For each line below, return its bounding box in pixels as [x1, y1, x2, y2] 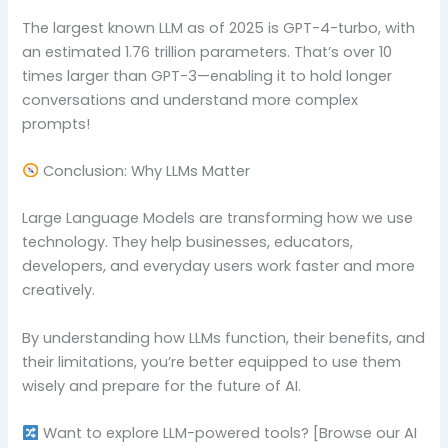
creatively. [22, 280, 96, 301]
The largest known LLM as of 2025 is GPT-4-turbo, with [22, 17, 416, 38]
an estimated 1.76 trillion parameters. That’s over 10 [22, 41, 393, 62]
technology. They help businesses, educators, [22, 232, 354, 253]
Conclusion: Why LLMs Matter [39, 161, 251, 182]
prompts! [22, 113, 91, 134]
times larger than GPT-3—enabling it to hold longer [22, 65, 393, 86]
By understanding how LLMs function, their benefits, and [22, 327, 426, 348]
